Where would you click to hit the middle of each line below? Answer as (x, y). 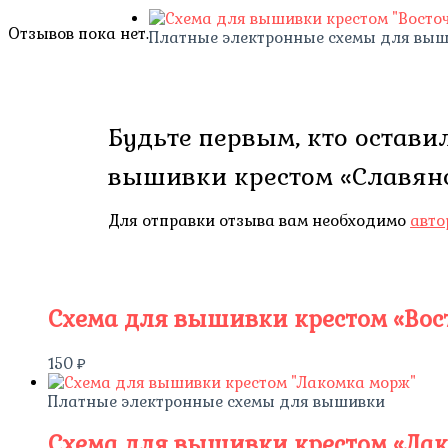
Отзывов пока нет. (78, 34)
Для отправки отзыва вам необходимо (259, 221)
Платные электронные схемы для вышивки (216, 402)
